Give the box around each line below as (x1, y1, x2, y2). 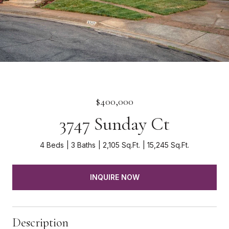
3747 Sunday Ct (59, 113, 170, 135)
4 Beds (40, 141, 64, 149)
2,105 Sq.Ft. (103, 141, 140, 149)
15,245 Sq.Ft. (147, 141, 189, 149)
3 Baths (71, 141, 96, 149)
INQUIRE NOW (89, 172, 140, 181)
